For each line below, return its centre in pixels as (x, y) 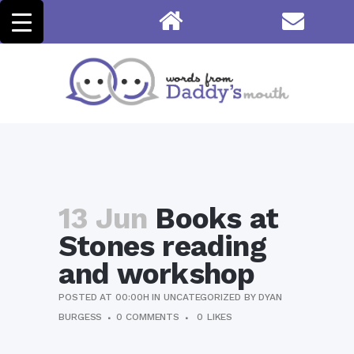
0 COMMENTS (148, 317)
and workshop (157, 274)
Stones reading (162, 246)
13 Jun (103, 218)
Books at (213, 218)
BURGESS (81, 317)
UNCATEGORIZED (202, 297)
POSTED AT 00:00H (104, 297)
